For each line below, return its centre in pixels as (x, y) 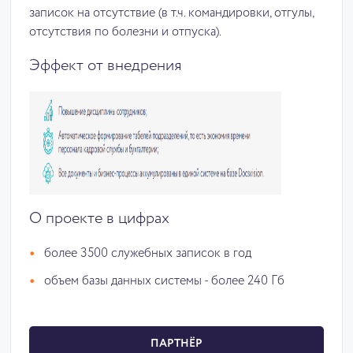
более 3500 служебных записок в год (149, 253)
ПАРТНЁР (176, 343)
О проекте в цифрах (99, 219)
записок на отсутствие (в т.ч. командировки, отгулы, (171, 13)
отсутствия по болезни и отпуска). (125, 32)
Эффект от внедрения (106, 66)
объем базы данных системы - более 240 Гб (164, 281)
